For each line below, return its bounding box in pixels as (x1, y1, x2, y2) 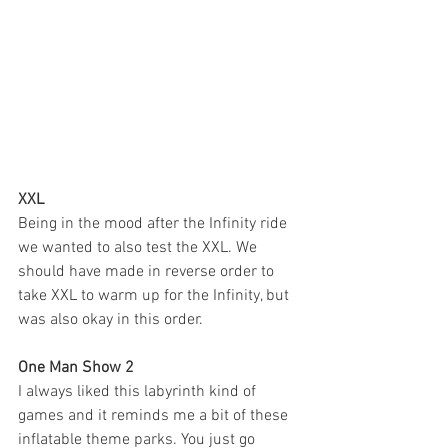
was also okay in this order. (18, 310, 207, 331)
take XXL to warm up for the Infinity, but (18, 286, 293, 307)
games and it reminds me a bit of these (18, 406, 292, 427)
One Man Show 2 (18, 358, 134, 379)
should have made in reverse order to (18, 262, 278, 283)
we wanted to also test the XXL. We (18, 238, 261, 259)
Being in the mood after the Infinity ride (18, 214, 291, 235)
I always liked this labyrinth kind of (18, 382, 260, 403)
